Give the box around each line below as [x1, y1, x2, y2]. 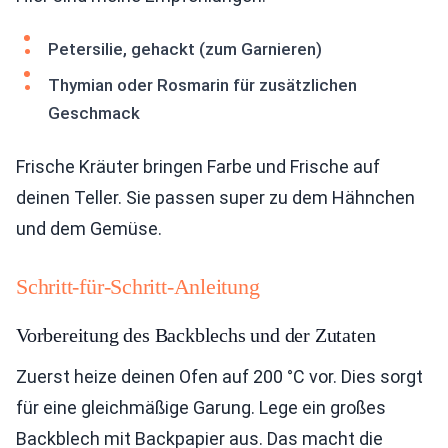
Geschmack [48, 103, 140, 124]
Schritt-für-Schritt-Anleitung [16, 274, 260, 300]
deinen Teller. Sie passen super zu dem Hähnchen [16, 187, 415, 209]
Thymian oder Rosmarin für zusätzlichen [48, 75, 357, 96]
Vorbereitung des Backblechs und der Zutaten [16, 324, 376, 347]
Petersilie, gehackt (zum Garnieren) [48, 39, 322, 60]
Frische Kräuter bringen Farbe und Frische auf [16, 156, 380, 178]
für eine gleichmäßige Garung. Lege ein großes [16, 397, 386, 419]
